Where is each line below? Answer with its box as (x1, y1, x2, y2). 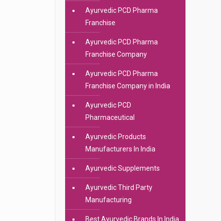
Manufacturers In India (85, 145, 155, 153)
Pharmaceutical (85, 113, 135, 121)
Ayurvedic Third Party (85, 184, 152, 191)
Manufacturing (85, 196, 132, 204)
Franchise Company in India (85, 82, 170, 90)
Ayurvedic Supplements (85, 164, 160, 172)
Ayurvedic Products (85, 133, 146, 141)
